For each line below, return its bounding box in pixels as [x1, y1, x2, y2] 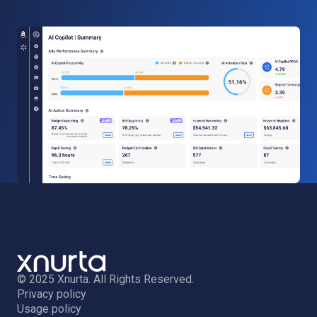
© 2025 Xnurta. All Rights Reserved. [17, 272, 194, 286]
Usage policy [17, 301, 81, 316]
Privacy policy [17, 287, 86, 301]
